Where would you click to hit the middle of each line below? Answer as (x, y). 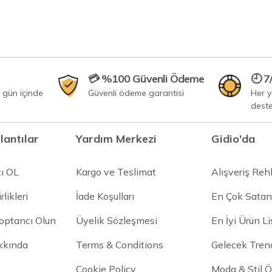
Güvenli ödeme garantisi (136, 93)
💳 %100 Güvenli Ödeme (146, 78)
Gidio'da (233, 138)
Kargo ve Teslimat (116, 172)
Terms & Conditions (119, 244)
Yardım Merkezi (116, 138)
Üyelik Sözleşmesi (116, 220)
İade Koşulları (105, 196)
